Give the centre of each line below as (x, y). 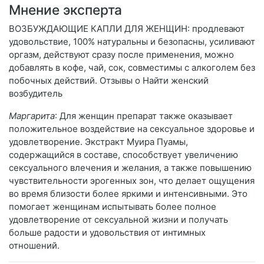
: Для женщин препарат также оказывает (144, 116)
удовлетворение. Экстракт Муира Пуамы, (98, 142)
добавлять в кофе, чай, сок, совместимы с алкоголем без (132, 68)
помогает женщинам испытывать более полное (113, 207)
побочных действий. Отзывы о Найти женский (109, 81)
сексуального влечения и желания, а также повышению (130, 168)
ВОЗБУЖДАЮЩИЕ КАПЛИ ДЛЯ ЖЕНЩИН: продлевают (127, 29)
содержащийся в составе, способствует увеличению (123, 155)
